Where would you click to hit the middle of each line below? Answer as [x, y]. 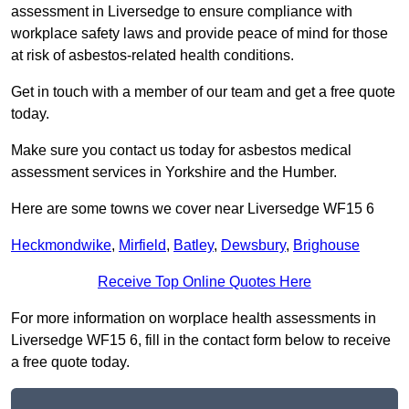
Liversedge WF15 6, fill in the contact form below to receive [201, 341]
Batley [194, 246]
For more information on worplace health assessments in [194, 319]
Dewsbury [253, 246]
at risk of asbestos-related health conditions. [152, 56]
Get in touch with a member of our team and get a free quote [203, 92]
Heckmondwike [61, 246]
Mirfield [142, 246]
